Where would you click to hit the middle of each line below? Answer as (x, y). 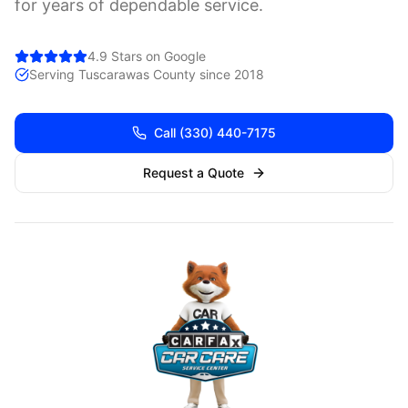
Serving (54, 74)
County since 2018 (207, 74)
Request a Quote (193, 173)
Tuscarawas (114, 74)
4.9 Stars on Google (147, 56)
